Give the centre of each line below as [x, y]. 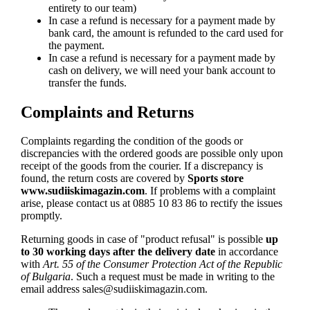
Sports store [215, 179]
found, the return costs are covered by [104, 179]
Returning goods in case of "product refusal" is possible [143, 239]
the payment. [76, 45]
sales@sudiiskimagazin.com [143, 289]
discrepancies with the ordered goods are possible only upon [152, 154]
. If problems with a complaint [210, 191]
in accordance [246, 252]
